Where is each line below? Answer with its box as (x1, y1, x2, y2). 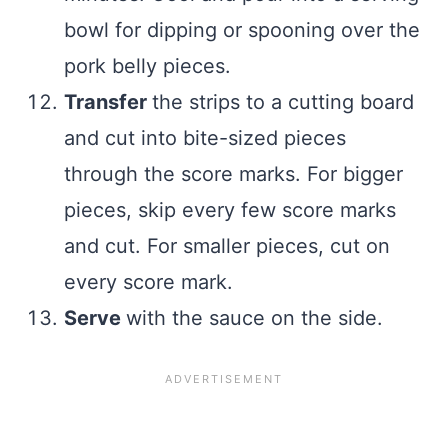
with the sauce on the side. (126, 305, 383, 330)
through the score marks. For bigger (64, 161, 403, 186)
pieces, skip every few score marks (64, 197, 396, 222)
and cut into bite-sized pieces (64, 125, 346, 150)
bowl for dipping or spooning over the (64, 17, 420, 42)
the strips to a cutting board (152, 89, 414, 114)
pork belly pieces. (64, 53, 231, 78)
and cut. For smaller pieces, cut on (64, 233, 390, 258)
